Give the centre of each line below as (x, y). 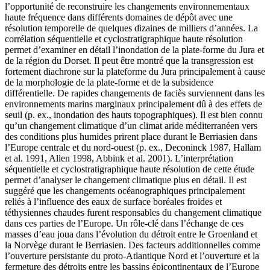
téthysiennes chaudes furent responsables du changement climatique (133, 212)
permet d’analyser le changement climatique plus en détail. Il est (126, 180)
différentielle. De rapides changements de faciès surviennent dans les (135, 93)
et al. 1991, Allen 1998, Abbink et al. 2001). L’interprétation (119, 158)
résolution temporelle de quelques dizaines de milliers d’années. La (131, 28)
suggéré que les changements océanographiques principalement (125, 190)
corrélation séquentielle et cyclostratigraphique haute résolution (124, 39)
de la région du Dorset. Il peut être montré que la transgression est (129, 60)
